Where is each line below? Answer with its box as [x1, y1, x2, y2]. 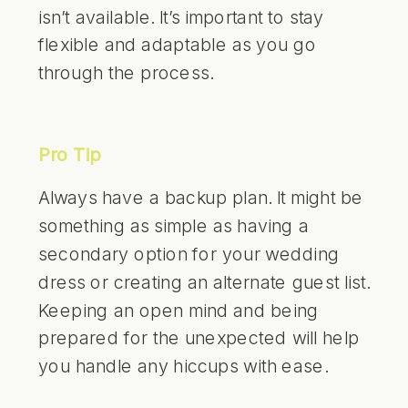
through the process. [38, 61, 213, 84]
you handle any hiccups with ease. [38, 354, 328, 377]
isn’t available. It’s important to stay [38, 5, 324, 27]
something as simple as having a [38, 214, 309, 237]
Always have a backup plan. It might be [38, 186, 363, 209]
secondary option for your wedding [38, 242, 340, 265]
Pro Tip [38, 143, 101, 165]
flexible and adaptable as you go [38, 33, 317, 56]
